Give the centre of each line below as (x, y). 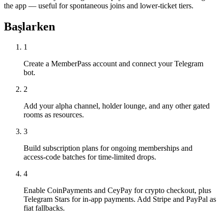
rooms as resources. (54, 115)
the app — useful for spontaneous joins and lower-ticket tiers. (99, 5)
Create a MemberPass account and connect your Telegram (113, 64)
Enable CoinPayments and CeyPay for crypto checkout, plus (117, 191)
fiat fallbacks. (44, 208)
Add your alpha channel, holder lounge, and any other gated (117, 106)
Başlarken (29, 26)
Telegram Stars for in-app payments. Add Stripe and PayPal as (120, 199)
